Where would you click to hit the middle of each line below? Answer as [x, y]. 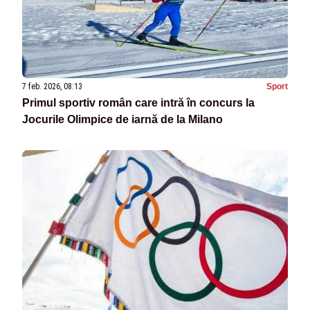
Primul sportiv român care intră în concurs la [138, 103]
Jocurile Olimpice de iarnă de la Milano [122, 120]
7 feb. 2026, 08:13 [52, 87]
